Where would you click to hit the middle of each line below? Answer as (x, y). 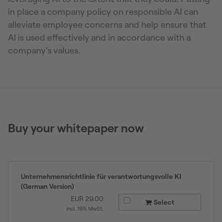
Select (163, 202)
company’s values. (44, 50)
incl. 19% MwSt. (85, 208)
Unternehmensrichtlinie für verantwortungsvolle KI (101, 176)
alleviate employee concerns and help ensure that (107, 25)
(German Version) (47, 186)
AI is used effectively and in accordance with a (99, 37)
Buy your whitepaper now (76, 128)
